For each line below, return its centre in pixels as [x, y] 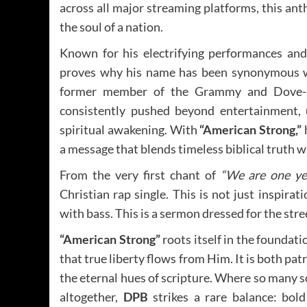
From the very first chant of [140, 174]
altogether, [91, 296]
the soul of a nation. [111, 26]
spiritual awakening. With [130, 129]
